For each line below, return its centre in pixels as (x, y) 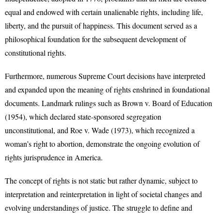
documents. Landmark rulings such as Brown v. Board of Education (108, 103)
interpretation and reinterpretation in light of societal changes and (103, 194)
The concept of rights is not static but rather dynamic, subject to (101, 180)
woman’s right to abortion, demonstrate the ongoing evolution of (102, 144)
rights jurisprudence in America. (54, 157)
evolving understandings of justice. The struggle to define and (99, 208)
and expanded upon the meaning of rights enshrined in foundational (107, 89)
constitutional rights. (36, 53)
